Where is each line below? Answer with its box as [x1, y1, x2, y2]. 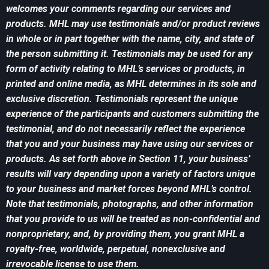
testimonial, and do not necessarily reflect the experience [6, 123, 245, 135]
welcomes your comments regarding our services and [6, 3, 231, 15]
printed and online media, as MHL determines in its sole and [6, 78, 256, 90]
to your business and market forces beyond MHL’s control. [6, 183, 252, 195]
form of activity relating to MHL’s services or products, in [6, 63, 245, 75]
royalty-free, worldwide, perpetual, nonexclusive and [6, 243, 225, 255]
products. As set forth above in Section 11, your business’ [6, 153, 250, 165]
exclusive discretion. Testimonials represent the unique [6, 93, 238, 105]
